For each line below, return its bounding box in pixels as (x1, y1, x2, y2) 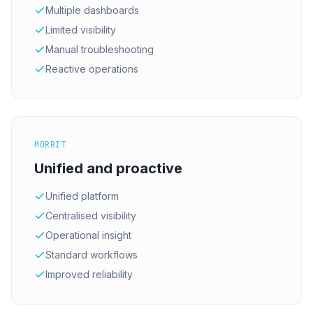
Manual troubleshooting (45, 43, 154, 55)
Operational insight (45, 228, 131, 241)
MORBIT (34, 138, 66, 150)
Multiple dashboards (45, 3, 139, 16)
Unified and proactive (34, 159, 182, 177)
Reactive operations (45, 62, 138, 75)
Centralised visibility (45, 209, 136, 221)
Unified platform (45, 189, 119, 202)
